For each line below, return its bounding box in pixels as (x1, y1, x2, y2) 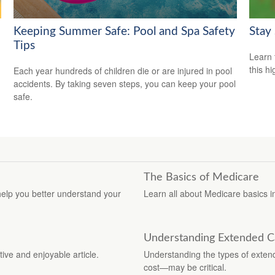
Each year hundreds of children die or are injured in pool (14, 64, 233, 77)
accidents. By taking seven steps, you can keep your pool (14, 77, 236, 90)
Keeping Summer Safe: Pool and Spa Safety (14, 25, 236, 37)
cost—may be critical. (144, 260, 227, 273)
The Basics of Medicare (144, 171, 259, 183)
